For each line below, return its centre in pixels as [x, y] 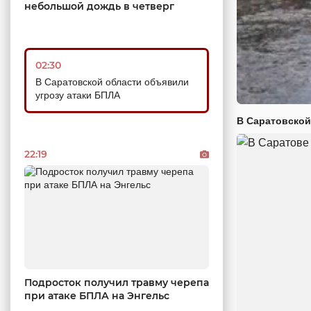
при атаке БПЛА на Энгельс [97, 296]
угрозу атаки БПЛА [78, 95]
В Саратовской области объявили [112, 82]
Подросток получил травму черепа [117, 283]
